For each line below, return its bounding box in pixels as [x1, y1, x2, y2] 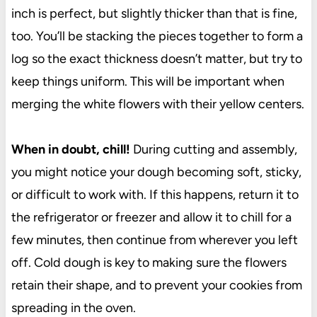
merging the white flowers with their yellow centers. [11, 96, 304, 113]
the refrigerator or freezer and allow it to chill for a [11, 209, 292, 226]
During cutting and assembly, [129, 142, 297, 158]
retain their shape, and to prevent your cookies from [11, 277, 302, 294]
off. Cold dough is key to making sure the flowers [11, 255, 287, 271]
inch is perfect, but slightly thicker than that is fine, [11, 6, 297, 22]
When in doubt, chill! [11, 142, 130, 158]
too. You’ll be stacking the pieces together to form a [11, 28, 303, 45]
